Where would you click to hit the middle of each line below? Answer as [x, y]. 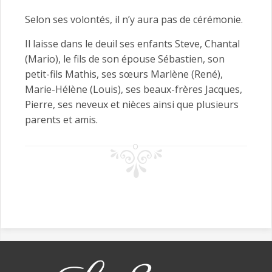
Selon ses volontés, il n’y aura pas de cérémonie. [134, 20]
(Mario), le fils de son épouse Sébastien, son [125, 59]
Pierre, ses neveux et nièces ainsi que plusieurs [132, 105]
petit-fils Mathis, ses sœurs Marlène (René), [124, 74]
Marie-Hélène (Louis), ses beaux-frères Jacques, [134, 90]
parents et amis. [61, 120]
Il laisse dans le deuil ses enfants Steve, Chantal [132, 44]
